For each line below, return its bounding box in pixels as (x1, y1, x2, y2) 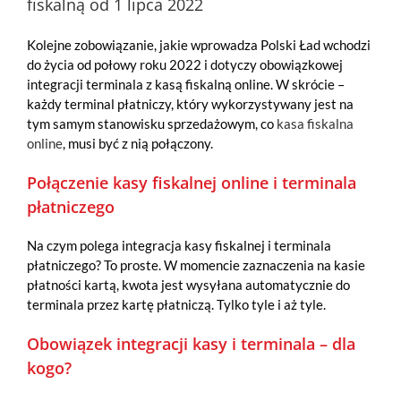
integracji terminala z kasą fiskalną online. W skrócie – (27, 76, 345, 93)
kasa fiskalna (277, 115, 354, 132)
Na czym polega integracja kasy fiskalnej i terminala (27, 237, 331, 254)
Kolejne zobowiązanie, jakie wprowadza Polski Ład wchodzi (27, 37, 371, 54)
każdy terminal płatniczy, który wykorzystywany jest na (27, 96, 354, 113)
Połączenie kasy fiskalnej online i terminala (27, 172, 356, 194)
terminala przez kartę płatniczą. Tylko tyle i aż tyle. (27, 296, 326, 313)
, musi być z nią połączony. (63, 135, 213, 152)
